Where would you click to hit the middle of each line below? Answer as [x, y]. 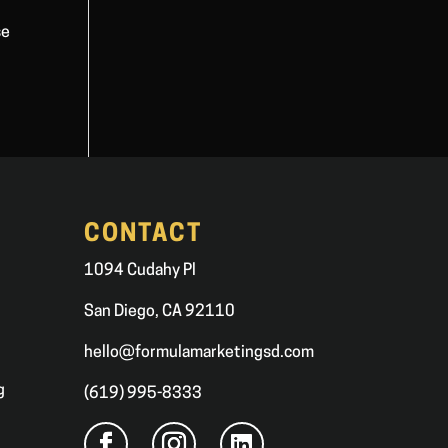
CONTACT [142, 235]
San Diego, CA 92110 [159, 312]
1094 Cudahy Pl [139, 271]
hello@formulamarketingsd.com [198, 353]
